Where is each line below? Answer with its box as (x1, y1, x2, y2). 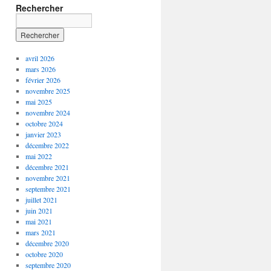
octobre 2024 (25, 119, 63, 129)
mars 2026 (25, 64, 56, 74)
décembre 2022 (25, 140, 69, 151)
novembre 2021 (25, 173, 70, 183)
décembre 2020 (25, 238, 69, 249)
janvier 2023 (25, 129, 61, 140)
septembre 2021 (25, 184, 71, 194)
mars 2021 (25, 227, 56, 238)
